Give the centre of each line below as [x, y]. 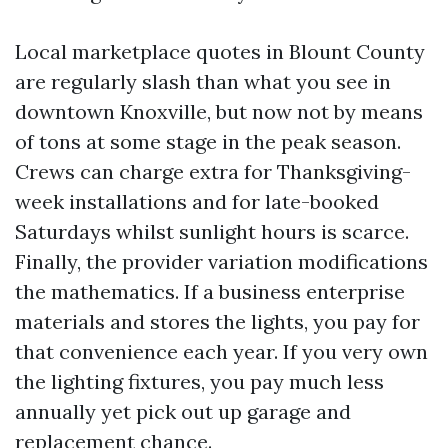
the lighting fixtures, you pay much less [199, 381]
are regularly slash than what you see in [203, 81]
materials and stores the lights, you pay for [217, 321]
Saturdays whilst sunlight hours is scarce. [212, 231]
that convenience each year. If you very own [221, 351]
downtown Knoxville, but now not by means [219, 111]
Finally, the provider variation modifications [221, 261]
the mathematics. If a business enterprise [210, 291]
